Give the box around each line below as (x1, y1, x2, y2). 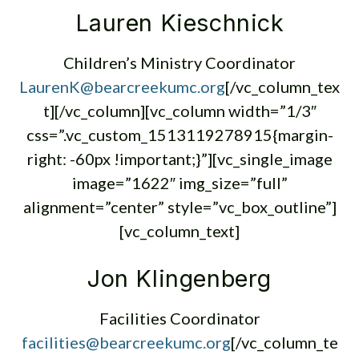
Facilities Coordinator (99, 309, 260, 328)
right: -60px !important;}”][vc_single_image (26, 149, 333, 168)
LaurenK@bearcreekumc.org (19, 77, 225, 96)
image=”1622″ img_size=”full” (71, 173, 288, 192)
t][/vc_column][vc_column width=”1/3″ (42, 101, 317, 120)
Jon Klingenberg (87, 264, 272, 292)
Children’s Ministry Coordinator (63, 53, 296, 72)
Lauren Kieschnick (75, 9, 284, 37)
